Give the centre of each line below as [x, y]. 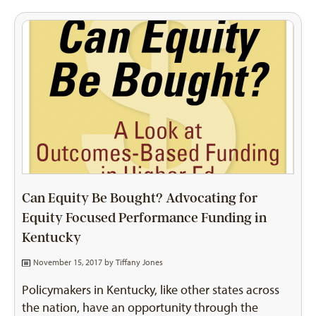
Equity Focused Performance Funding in [144, 218]
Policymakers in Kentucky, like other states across [151, 290]
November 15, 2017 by [73, 263]
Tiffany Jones [139, 263]
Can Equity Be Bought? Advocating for [140, 199]
